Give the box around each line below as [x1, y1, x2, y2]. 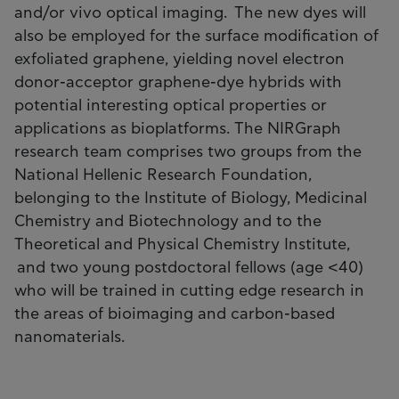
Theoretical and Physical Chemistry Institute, [14, 236, 350, 253]
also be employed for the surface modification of [14, 28, 379, 45]
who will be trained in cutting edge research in [14, 282, 364, 299]
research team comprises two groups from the [14, 143, 362, 160]
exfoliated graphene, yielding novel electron [14, 51, 345, 68]
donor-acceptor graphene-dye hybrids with [14, 74, 342, 91]
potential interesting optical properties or [14, 97, 327, 114]
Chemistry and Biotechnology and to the [14, 213, 322, 230]
